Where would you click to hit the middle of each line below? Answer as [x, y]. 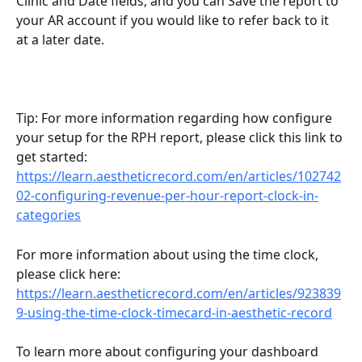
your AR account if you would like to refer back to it [174, 21]
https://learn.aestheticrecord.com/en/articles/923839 [179, 293]
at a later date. [60, 40]
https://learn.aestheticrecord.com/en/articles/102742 [179, 177]
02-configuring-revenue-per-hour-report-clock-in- [167, 196]
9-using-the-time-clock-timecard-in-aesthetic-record [174, 312]
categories [48, 215]
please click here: [70, 274]
